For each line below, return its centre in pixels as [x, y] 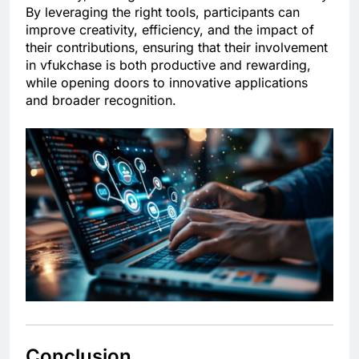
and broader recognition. [101, 101]
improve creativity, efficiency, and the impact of [170, 30]
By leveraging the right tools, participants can [163, 12]
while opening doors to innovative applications [167, 83]
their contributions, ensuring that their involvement [177, 48]
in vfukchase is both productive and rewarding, [168, 65]
